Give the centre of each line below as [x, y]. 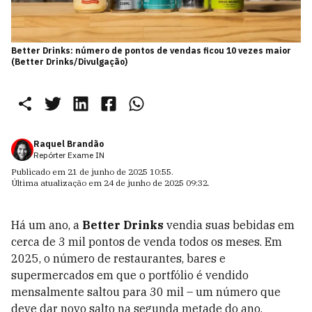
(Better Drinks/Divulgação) [69, 62]
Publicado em [39, 172]
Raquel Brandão [69, 144]
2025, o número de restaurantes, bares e [118, 259]
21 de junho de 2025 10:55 [119, 172]
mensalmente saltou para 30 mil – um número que [146, 292]
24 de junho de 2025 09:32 [156, 183]
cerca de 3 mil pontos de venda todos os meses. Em [147, 242]
